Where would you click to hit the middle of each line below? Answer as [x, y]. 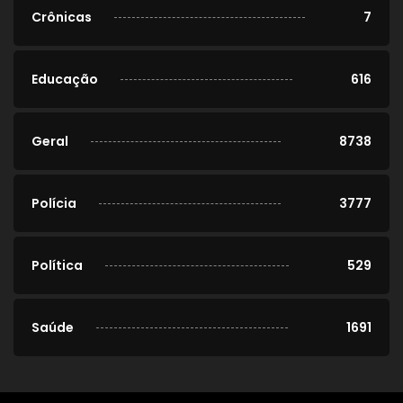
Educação [65, 80]
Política [57, 266]
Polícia [54, 204]
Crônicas [62, 18]
